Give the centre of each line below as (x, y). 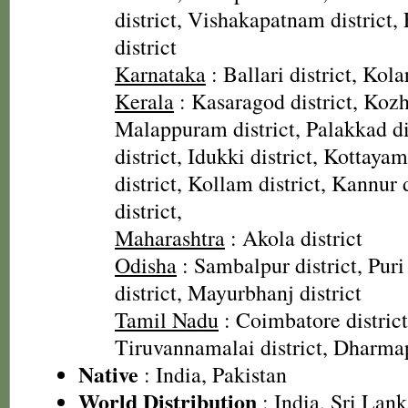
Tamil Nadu (167, 320)
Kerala (144, 101)
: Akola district (294, 238)
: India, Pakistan (213, 374)
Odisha (146, 265)
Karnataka (160, 74)
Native (108, 374)
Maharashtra (170, 238)
